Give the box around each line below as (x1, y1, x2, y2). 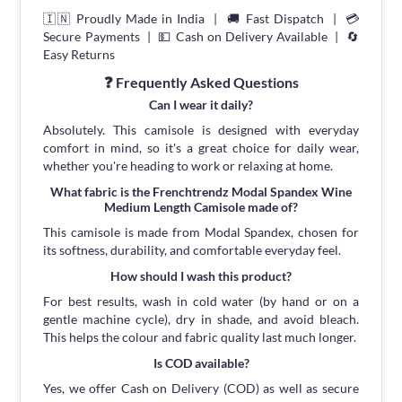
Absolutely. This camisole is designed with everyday (43, 122, 359, 138)
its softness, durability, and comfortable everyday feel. (43, 242, 342, 258)
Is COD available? (153, 355, 249, 371)
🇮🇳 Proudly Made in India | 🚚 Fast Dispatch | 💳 (43, 11, 359, 27)
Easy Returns (43, 47, 116, 63)
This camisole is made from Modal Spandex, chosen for (43, 224, 359, 240)
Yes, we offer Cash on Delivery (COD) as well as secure (43, 380, 359, 397)
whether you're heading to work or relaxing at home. (43, 158, 334, 174)
